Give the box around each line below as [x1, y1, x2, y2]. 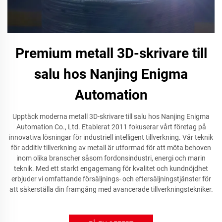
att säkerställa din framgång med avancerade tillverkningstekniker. [9, 185, 213, 194]
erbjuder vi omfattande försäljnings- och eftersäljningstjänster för [11, 175, 211, 183]
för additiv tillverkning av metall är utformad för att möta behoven [11, 144, 211, 152]
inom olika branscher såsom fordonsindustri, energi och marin [16, 154, 206, 163]
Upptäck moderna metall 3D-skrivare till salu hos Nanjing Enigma [12, 112, 210, 121]
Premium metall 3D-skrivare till [15, 45, 207, 62]
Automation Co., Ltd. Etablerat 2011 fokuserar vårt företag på [16, 123, 206, 131]
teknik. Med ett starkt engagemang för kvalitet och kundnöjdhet [14, 165, 208, 173]
